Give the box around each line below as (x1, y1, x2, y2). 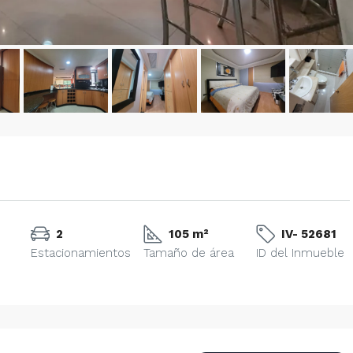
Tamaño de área (143, 245, 235, 260)
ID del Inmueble (256, 245, 345, 260)
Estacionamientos (31, 245, 132, 260)
